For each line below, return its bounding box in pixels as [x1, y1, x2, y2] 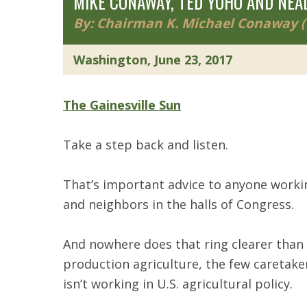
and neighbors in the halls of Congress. [63, 195, 294, 212]
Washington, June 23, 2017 [73, 51, 232, 68]
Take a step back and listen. [63, 136, 228, 153]
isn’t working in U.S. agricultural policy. [63, 275, 293, 292]
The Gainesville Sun [63, 96, 181, 113]
